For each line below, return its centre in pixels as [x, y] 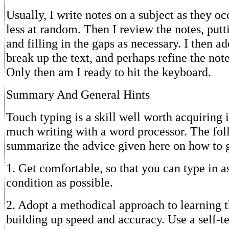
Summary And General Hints [78, 94]
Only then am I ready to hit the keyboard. [109, 72]
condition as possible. [60, 182]
